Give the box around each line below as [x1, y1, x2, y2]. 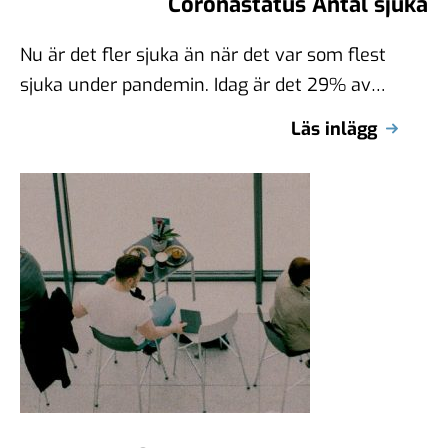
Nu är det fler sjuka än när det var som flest [20, 42, 386, 67]
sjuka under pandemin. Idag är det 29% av [20, 72, 371, 97]
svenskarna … [20, 102, 136, 127]
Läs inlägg [291, 116, 377, 141]
